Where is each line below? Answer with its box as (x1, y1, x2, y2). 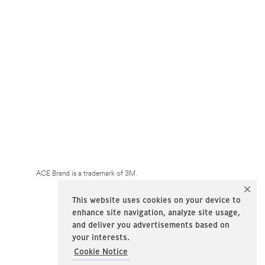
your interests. (72, 232, 130, 243)
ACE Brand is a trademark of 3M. (36, 170, 137, 177)
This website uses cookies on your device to (72, 195, 241, 206)
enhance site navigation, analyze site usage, (72, 207, 240, 218)
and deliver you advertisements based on (72, 219, 230, 231)
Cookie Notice (73, 246, 128, 257)
